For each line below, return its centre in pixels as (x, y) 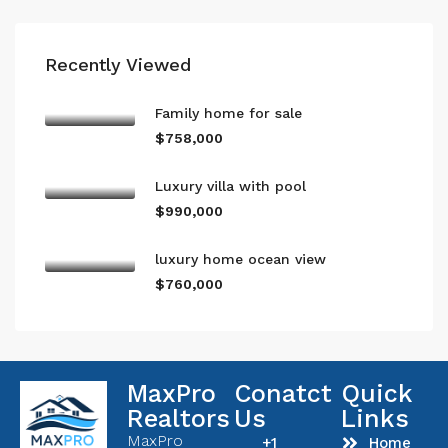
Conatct (283, 393)
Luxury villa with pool (230, 186)
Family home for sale (228, 113)
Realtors (178, 418)
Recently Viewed (118, 64)
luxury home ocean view (240, 259)
